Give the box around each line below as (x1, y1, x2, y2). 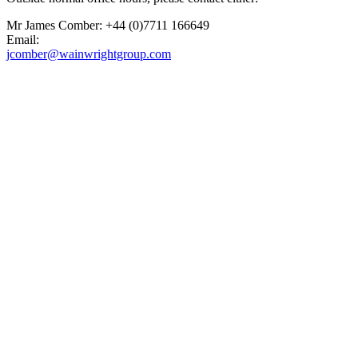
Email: (6, 32, 39, 46)
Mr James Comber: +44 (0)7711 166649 (6, 18, 209, 32)
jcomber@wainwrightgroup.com (6, 46, 171, 61)
